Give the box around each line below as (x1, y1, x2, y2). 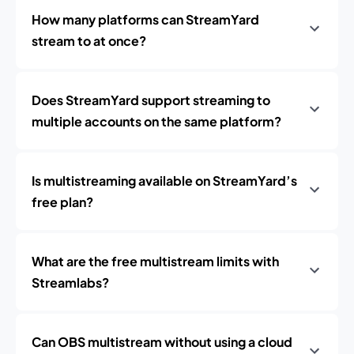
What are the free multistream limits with (32, 253, 279, 269)
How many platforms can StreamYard (32, 11, 259, 28)
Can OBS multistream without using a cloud (32, 333, 292, 350)
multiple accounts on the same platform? (32, 113, 281, 130)
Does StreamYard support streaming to (32, 92, 270, 108)
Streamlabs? (32, 274, 109, 291)
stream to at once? (32, 32, 146, 49)
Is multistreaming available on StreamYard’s (32, 172, 297, 189)
